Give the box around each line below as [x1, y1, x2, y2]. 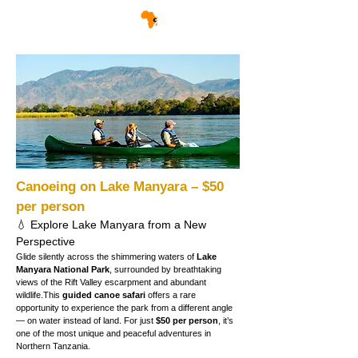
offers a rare [145, 290, 198, 300]
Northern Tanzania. [16, 341, 90, 351]
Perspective [16, 235, 75, 248]
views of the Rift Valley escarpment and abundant [16, 277, 209, 287]
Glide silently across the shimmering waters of [16, 252, 197, 261]
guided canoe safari [62, 290, 145, 300]
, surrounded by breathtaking [109, 265, 224, 274]
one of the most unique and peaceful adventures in [16, 328, 213, 338]
